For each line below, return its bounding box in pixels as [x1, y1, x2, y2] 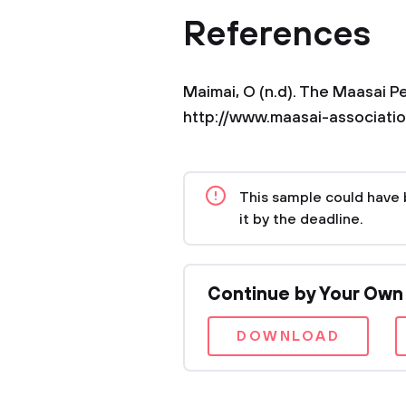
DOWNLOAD [237, 327, 341, 345]
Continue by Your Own [208, 284, 403, 306]
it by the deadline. [239, 210, 363, 228]
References [183, 14, 371, 57]
